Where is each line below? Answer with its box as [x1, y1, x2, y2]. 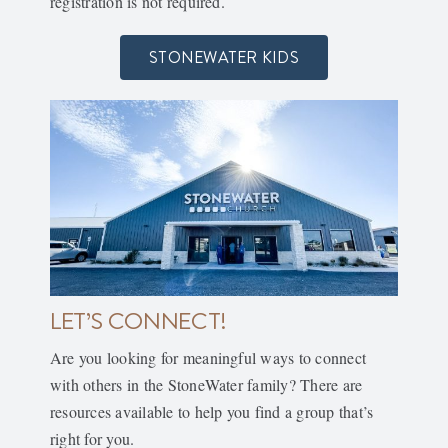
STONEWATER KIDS [149, 45, 299, 68]
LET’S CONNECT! [49, 302, 227, 337]
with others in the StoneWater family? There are [49, 373, 363, 395]
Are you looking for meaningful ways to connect [49, 346, 367, 368]
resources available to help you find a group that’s [49, 400, 374, 422]
